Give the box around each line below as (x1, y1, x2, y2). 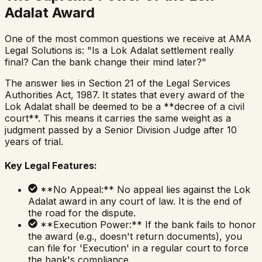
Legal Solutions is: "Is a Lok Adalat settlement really (5, 44, 234, 56)
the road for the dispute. (28, 207, 136, 219)
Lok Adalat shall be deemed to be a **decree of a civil (5, 100, 244, 112)
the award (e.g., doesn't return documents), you (28, 230, 242, 243)
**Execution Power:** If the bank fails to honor (40, 219, 256, 231)
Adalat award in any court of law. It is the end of (28, 195, 242, 208)
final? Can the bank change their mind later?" (5, 56, 206, 68)
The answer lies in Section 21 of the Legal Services (5, 77, 230, 89)
